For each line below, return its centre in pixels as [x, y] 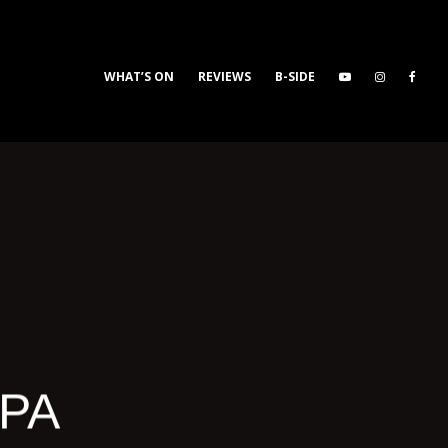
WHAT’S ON [139, 76]
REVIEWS [224, 76]
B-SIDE [295, 76]
